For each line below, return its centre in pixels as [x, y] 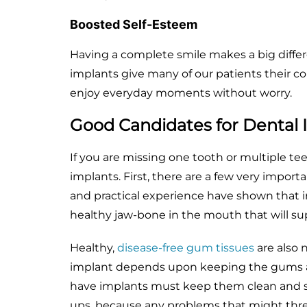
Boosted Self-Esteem [134, 25]
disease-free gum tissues [186, 248]
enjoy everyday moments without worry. [181, 93]
